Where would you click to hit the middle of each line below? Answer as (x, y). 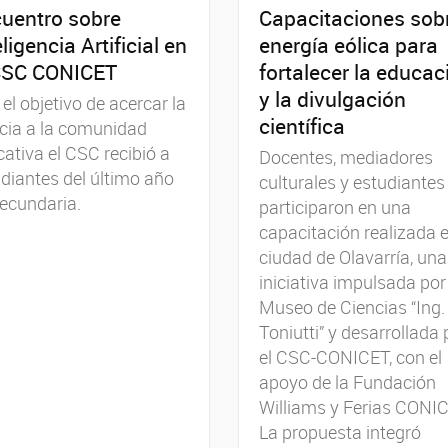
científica (302, 125)
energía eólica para (348, 44)
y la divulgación (332, 98)
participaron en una (335, 206)
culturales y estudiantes (352, 181)
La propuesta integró (340, 431)
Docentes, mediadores (346, 156)
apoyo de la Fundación (347, 381)
